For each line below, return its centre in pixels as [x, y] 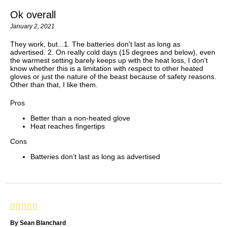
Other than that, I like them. [54, 85]
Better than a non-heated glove [80, 118]
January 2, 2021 [32, 27]
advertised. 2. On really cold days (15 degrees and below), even [113, 52]
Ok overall [33, 15]
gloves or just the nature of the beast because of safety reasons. [113, 77]
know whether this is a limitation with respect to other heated [107, 69]
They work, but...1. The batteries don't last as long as [95, 44]
